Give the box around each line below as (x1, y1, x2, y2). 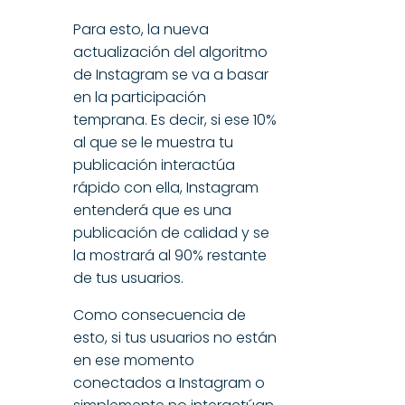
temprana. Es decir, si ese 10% (72, 108, 277, 130)
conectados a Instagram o (72, 372, 265, 393)
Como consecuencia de (72, 304, 246, 325)
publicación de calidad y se (72, 221, 269, 243)
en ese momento (72, 349, 194, 371)
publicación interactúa (72, 154, 235, 175)
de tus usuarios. (72, 267, 184, 288)
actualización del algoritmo (72, 41, 268, 62)
